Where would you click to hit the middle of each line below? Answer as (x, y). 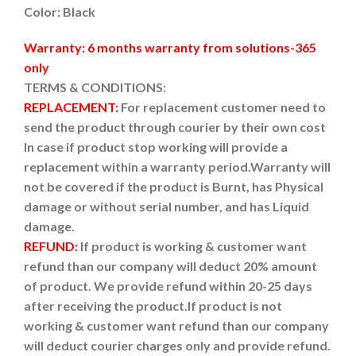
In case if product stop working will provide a (156, 146)
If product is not (235, 305)
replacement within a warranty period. (137, 166)
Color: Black (60, 11)
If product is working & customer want (193, 246)
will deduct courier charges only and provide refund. (177, 345)
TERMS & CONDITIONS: (95, 87)
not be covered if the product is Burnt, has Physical (174, 186)
